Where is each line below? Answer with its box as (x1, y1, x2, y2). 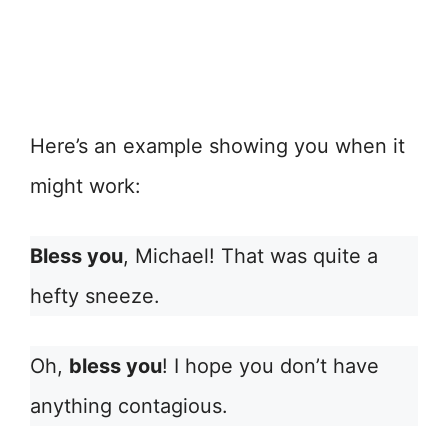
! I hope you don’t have (162, 354, 379, 379)
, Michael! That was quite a (123, 244, 378, 269)
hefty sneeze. (30, 284, 160, 309)
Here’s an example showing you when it (30, 134, 405, 159)
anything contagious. (30, 394, 228, 419)
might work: (30, 174, 141, 199)
